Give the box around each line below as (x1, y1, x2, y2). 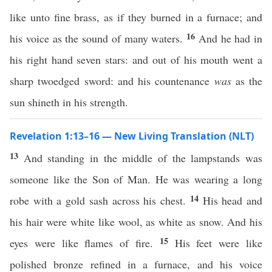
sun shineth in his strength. (10, 95, 128, 109)
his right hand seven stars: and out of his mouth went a (10, 52, 262, 67)
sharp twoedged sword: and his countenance (10, 73, 214, 88)
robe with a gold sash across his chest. (10, 193, 190, 208)
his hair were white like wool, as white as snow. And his (10, 214, 262, 229)
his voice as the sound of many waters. (10, 31, 186, 46)
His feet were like (174, 236, 263, 250)
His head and (202, 193, 263, 208)
